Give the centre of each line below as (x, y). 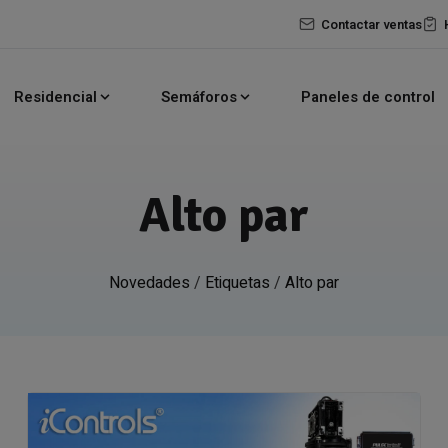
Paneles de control (367, 97)
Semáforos (198, 97)
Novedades (149, 283)
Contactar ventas (372, 24)
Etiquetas (237, 283)
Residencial (55, 97)
